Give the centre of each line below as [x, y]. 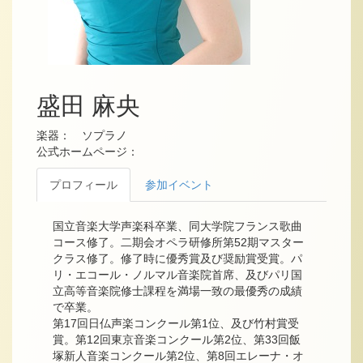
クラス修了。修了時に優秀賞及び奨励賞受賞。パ [177, 258]
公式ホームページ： [93, 151]
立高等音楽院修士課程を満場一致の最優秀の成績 [177, 290]
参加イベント [179, 184]
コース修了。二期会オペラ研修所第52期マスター [178, 242]
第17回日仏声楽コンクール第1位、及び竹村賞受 [176, 323]
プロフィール [83, 184]
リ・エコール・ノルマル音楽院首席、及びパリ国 [177, 274]
